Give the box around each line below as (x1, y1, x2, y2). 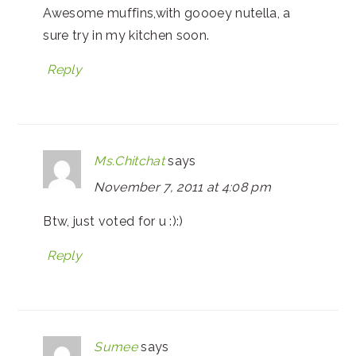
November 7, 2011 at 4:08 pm (94, 180, 272, 195)
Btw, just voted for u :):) (43, 214, 184, 230)
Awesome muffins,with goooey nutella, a (43, 6, 291, 21)
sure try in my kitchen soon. (43, 28, 210, 44)
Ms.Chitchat (94, 153, 164, 169)
